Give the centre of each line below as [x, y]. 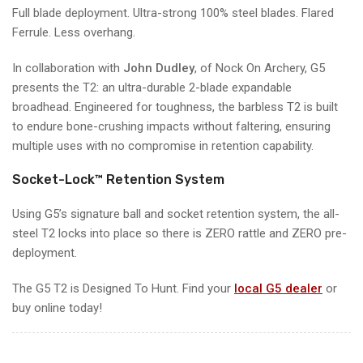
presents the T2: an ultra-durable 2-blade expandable [152, 87]
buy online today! [57, 307]
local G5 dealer [278, 288]
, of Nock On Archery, [252, 68]
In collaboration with [68, 68]
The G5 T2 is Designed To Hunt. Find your [122, 288]
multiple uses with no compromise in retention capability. [163, 145]
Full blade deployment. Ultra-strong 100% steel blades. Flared [173, 13]
